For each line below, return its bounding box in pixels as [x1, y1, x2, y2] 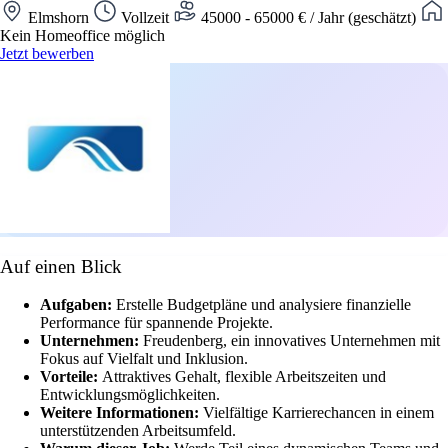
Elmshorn [24, 8, 93, 26]
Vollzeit [117, 8, 173, 26]
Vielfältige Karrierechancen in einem [203, 404, 434, 422]
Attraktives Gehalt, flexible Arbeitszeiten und [102, 368, 386, 386]
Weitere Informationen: [40, 404, 203, 422]
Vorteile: [40, 368, 102, 386]
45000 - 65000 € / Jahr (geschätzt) [197, 8, 420, 26]
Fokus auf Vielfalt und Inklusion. [40, 350, 248, 368]
